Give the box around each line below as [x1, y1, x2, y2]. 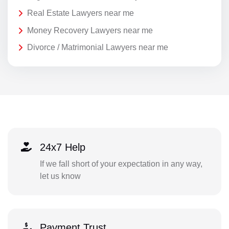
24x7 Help [39, 141, 85, 153]
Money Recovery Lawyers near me [27, 26, 153, 35]
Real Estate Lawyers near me [27, 9, 134, 18]
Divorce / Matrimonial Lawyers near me [27, 43, 168, 52]
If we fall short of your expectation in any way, [39, 159, 202, 168]
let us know [39, 171, 81, 180]
